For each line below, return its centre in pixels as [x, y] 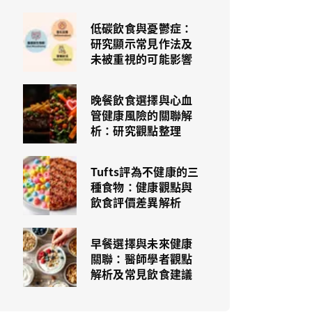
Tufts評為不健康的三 [145, 171]
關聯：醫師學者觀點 [141, 258]
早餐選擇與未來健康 [141, 243]
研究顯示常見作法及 [141, 43]
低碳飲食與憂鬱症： [141, 28]
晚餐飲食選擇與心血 [141, 100]
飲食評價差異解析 [136, 202]
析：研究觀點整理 [136, 130]
